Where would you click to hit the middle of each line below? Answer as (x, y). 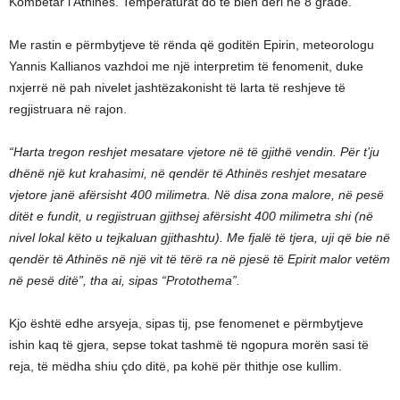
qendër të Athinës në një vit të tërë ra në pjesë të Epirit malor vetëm (200, 258)
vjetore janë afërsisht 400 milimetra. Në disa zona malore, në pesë (196, 194)
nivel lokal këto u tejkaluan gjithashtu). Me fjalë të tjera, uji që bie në (200, 237)
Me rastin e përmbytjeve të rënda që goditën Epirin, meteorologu (192, 44)
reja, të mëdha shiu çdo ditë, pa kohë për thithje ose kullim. (175, 366)
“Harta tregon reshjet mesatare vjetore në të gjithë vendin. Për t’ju (194, 151)
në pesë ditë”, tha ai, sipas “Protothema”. (125, 280)
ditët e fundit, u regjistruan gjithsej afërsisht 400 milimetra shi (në (191, 216)
